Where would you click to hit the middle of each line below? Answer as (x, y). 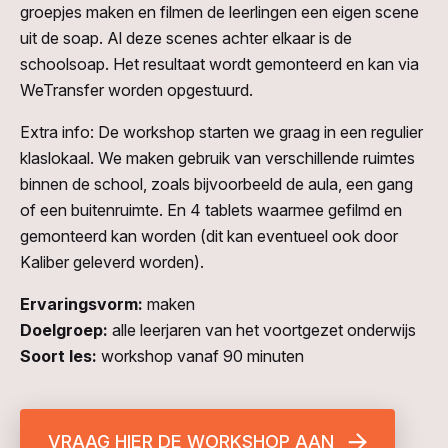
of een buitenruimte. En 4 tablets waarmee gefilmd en (211, 210)
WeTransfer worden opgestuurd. (136, 90)
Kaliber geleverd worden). (112, 262)
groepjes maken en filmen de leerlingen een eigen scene (219, 12)
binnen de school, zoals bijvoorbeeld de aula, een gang (216, 184)
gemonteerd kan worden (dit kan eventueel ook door (209, 236)
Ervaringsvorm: (83, 304)
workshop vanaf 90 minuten (202, 356)
